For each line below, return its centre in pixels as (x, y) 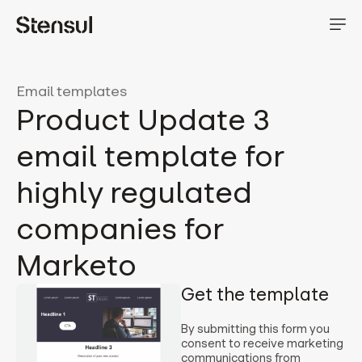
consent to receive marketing (262, 343)
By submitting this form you (255, 329)
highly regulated (134, 193)
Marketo (76, 265)
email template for (150, 156)
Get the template (255, 295)
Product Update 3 (143, 120)
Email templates (72, 91)
